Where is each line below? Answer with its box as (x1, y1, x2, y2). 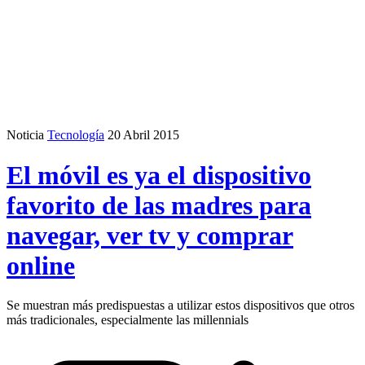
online (7, 250, 75, 280)
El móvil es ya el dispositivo (7, 160, 311, 190)
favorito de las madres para (7, 190, 311, 220)
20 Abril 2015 (108, 128, 179, 143)
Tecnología (47, 128, 104, 143)
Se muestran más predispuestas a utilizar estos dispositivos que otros (7, 298, 354, 313)
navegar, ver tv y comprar (7, 220, 293, 250)
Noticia (7, 128, 44, 143)
